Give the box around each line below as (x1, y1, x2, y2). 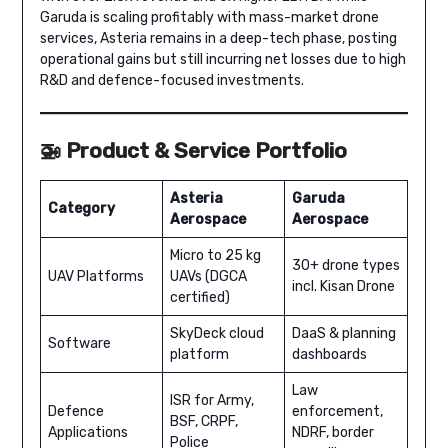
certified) (169, 289, 230, 307)
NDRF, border (291, 424, 374, 442)
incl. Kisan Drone (291, 278, 395, 296)
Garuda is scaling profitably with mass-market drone (39, 9, 379, 27)
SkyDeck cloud (169, 325, 264, 343)
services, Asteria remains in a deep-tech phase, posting (39, 30, 397, 48)
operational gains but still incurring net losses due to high (39, 51, 406, 69)
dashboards (291, 346, 367, 364)
